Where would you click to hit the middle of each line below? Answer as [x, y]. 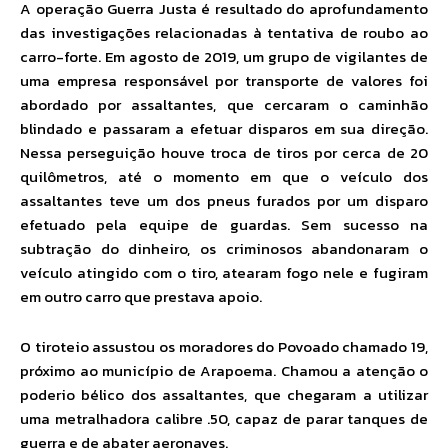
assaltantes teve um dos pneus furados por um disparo [224, 201]
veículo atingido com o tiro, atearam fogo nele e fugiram [224, 273]
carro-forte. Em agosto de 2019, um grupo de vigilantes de [224, 57]
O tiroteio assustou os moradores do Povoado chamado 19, [224, 347]
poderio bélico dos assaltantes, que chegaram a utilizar [224, 395]
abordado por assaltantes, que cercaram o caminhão [224, 105]
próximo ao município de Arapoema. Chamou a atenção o [224, 371]
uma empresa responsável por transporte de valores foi [224, 81]
